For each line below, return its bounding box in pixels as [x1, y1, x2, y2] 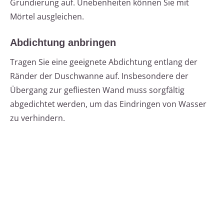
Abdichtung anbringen [10, 37, 116, 48]
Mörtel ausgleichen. [10, 11, 84, 22]
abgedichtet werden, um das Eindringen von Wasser [10, 98, 206, 110]
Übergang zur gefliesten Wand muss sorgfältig [10, 84, 184, 96]
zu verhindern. [10, 112, 65, 124]
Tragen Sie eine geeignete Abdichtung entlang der [10, 56, 197, 68]
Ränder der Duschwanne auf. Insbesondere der [10, 70, 188, 82]
